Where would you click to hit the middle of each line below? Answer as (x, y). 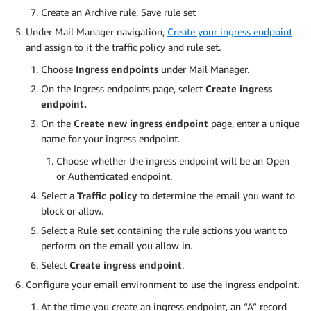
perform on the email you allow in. (117, 245)
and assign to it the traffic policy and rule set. (123, 47)
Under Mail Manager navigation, (96, 31)
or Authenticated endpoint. (114, 176)
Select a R (62, 230)
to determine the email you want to (216, 195)
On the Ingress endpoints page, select (122, 88)
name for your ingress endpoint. (110, 138)
